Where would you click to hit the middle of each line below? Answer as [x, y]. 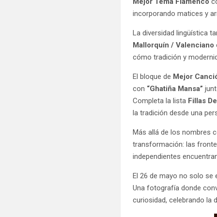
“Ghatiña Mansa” [176, 88]
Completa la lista [161, 101]
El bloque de [153, 76]
